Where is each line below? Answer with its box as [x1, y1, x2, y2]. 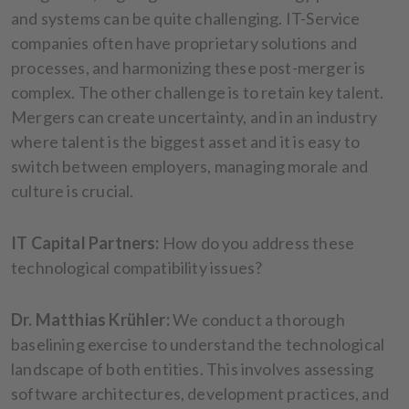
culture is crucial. [11, 180, 137, 201]
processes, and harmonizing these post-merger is [11, 57, 366, 78]
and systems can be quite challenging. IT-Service [11, 7, 361, 28]
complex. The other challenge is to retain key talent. [11, 81, 384, 102]
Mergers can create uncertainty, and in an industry [11, 106, 377, 127]
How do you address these [159, 232, 355, 253]
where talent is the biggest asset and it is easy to [11, 131, 361, 152]
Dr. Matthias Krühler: [11, 309, 170, 330]
